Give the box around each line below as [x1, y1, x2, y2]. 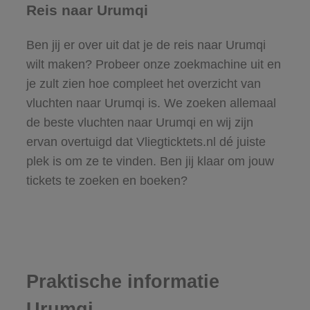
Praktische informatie [26, 271, 219, 293]
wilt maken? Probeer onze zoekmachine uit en [26, 57, 281, 71]
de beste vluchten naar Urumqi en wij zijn [26, 115, 253, 129]
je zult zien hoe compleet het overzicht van [26, 76, 261, 91]
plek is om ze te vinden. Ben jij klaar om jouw [26, 154, 274, 168]
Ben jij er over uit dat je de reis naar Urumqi [26, 37, 266, 52]
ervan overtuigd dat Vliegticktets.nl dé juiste [26, 134, 266, 149]
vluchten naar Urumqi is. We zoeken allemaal [26, 95, 276, 110]
